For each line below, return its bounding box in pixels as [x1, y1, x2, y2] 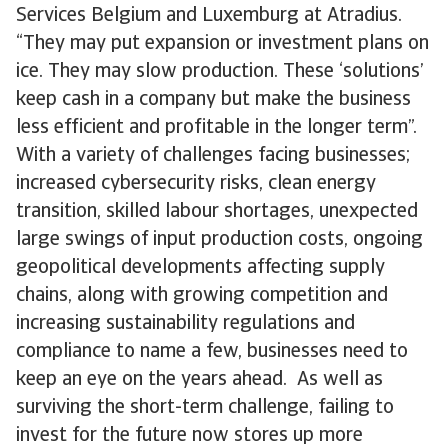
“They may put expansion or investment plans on [16, 34, 429, 54]
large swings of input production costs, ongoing [16, 230, 423, 250]
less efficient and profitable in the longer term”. [16, 118, 417, 138]
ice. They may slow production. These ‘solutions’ [16, 62, 424, 82]
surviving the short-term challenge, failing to [16, 398, 394, 418]
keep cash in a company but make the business [16, 90, 411, 110]
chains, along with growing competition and [16, 286, 388, 306]
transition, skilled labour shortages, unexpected [16, 202, 418, 222]
